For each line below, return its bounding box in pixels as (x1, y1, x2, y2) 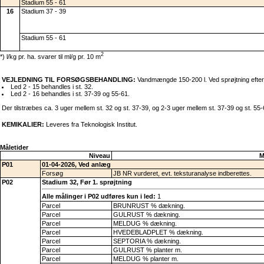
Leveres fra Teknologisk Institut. (44, 120, 137, 128)
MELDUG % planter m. (113, 255, 179, 262)
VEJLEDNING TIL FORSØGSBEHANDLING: (2, 75, 136, 83)
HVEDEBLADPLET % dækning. (113, 228, 203, 236)
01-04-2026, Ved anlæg (42, 160, 111, 168)
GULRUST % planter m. (113, 246, 182, 253)
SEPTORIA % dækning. (113, 237, 181, 245)
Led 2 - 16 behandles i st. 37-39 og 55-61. (10, 90, 130, 97)
